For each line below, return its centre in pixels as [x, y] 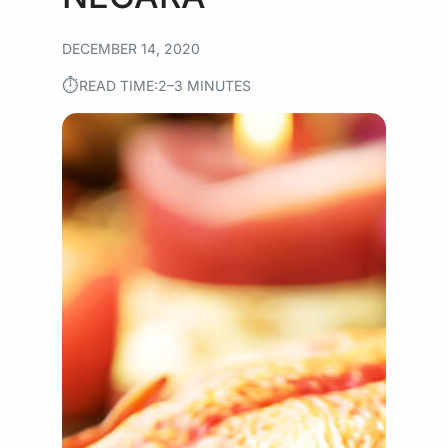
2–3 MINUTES [205, 85]
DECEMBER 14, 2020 [131, 49]
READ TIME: [119, 85]
